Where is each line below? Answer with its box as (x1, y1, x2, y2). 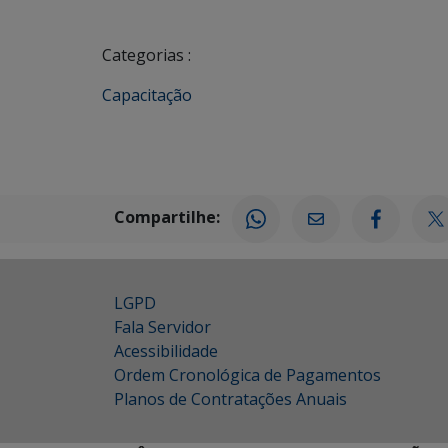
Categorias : (102, 44, 191, 66)
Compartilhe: (114, 206, 220, 229)
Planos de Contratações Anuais (114, 388, 347, 410)
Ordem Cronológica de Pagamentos (114, 364, 381, 386)
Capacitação (102, 84, 192, 106)
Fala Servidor (114, 316, 211, 338)
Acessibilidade (114, 340, 218, 362)
